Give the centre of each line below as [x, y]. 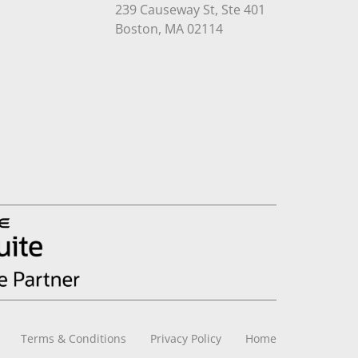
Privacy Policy [186, 338]
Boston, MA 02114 [169, 29]
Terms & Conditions [74, 338]
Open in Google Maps [286, 28]
